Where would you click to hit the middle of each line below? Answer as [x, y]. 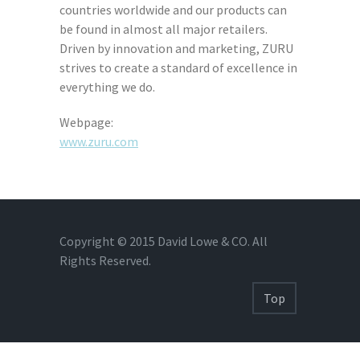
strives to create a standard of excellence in [178, 68]
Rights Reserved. [105, 261]
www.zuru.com [99, 142]
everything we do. [107, 87]
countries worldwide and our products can [173, 10]
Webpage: [86, 123]
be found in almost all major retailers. [164, 29]
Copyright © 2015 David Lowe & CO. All [164, 241]
